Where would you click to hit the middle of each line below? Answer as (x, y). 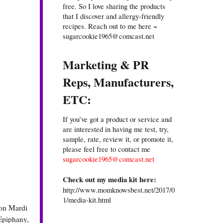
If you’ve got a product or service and (117, 119)
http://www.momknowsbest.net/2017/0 (119, 190)
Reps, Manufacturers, (118, 82)
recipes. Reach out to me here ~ (110, 26)
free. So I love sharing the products (114, 6)
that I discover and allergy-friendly (113, 16)
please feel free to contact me (107, 149)
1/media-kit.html (87, 200)
